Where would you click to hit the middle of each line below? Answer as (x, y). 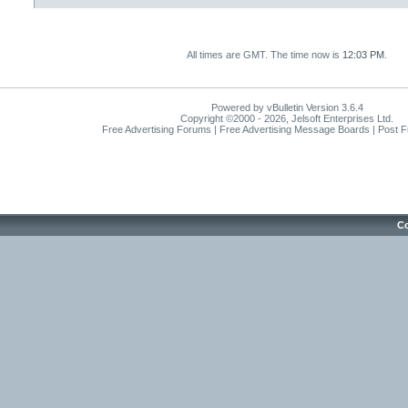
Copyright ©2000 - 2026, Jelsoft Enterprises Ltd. (287, 118)
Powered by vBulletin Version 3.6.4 (287, 107)
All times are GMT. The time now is (265, 55)
